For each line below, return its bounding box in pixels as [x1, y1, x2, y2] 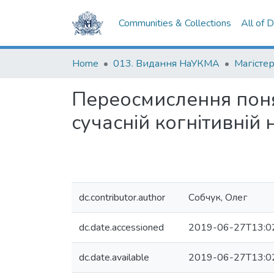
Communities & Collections [119, 17, 232, 30]
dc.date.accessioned [79, 221, 164, 234]
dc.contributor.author [79, 191, 165, 204]
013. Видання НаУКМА [113, 57, 220, 70]
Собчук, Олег [188, 191, 247, 204]
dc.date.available [79, 251, 149, 264]
